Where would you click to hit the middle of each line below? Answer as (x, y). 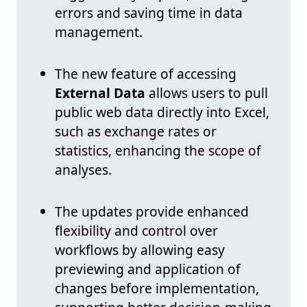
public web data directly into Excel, (162, 112)
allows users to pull (207, 93)
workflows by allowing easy (140, 250)
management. (99, 32)
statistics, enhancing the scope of (158, 151)
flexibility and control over (136, 231)
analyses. (83, 170)
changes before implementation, (157, 288)
